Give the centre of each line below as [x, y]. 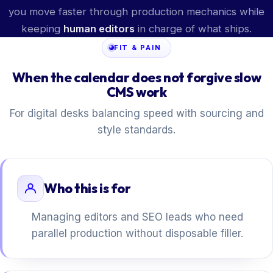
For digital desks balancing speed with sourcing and [136, 114]
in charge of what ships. [193, 28]
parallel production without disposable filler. [137, 233]
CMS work [136, 92]
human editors [99, 28]
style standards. [136, 130]
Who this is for [87, 188]
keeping [42, 28]
